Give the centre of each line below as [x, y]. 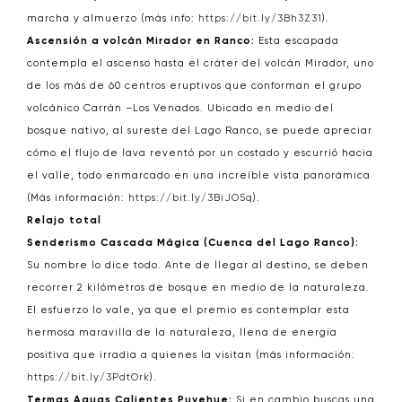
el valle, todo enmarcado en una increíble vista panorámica [199, 175]
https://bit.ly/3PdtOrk [88, 377]
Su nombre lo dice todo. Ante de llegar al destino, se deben [198, 265]
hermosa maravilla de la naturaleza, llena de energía [182, 332]
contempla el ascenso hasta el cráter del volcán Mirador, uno [201, 63]
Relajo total [64, 220]
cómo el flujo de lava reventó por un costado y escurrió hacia [200, 153]
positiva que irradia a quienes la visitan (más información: [191, 355]
